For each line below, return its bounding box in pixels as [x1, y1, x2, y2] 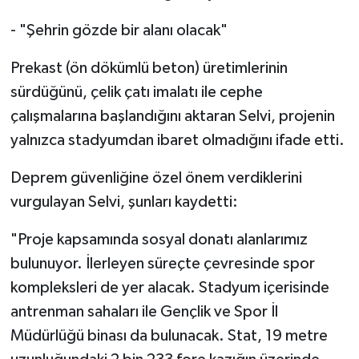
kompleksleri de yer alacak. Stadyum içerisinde [10, 279, 329, 296]
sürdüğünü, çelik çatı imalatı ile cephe [10, 83, 263, 100]
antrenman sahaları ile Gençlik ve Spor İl [10, 303, 278, 320]
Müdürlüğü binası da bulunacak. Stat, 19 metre [10, 327, 328, 344]
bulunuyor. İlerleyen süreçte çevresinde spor [10, 255, 315, 272]
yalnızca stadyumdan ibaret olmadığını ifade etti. [10, 131, 345, 148]
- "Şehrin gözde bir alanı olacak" [10, 22, 228, 38]
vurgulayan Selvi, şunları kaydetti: [10, 193, 238, 210]
